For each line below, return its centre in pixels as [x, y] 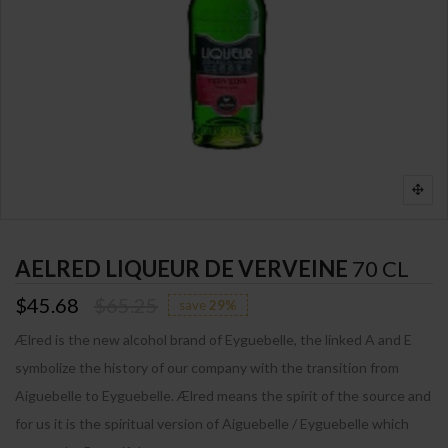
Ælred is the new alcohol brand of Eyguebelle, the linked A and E [213, 339]
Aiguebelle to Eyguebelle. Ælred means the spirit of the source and [223, 395]
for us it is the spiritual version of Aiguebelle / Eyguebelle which [212, 423]
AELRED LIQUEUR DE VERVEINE [183, 268]
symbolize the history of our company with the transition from [207, 367]
